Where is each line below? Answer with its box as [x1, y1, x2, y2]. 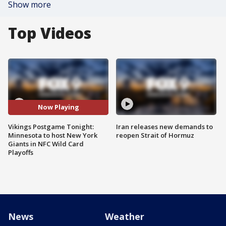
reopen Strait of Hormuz [116, 130, 194, 140]
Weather [105, 210, 144, 222]
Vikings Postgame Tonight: [8, 122, 94, 131]
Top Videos [8, 23, 91, 43]
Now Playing [37, 102, 79, 112]
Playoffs [8, 147, 33, 157]
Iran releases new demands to [116, 122, 213, 131]
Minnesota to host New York [8, 130, 97, 140]
